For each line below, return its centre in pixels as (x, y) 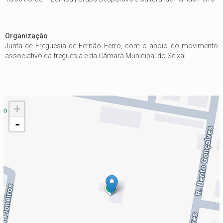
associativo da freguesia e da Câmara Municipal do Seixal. (96, 56)
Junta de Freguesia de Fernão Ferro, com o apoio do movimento (111, 46)
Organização (26, 36)
